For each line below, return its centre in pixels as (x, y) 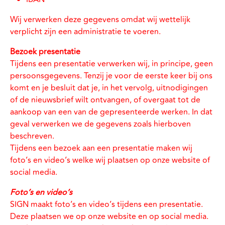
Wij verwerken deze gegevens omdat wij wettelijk (100, 20)
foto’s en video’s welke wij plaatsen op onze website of (110, 160)
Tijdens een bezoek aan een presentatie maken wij (101, 148)
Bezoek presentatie (45, 52)
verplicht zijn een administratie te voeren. (85, 32)
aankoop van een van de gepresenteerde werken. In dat (111, 112)
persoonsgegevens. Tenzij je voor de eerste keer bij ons (111, 76)
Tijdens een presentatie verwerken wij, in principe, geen (111, 64)
